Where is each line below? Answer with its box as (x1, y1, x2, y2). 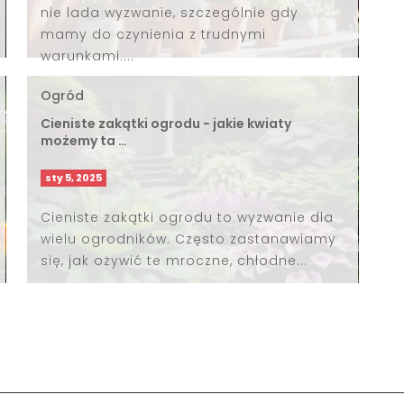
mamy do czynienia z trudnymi (40, 24, 266, 43)
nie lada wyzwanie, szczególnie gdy (40, 3, 298, 22)
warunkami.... (40, 46, 134, 65)
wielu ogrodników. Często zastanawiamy (40, 229, 336, 248)
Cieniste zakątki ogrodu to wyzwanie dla (40, 207, 334, 226)
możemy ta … (40, 131, 127, 150)
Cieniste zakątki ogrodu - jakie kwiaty (40, 114, 291, 133)
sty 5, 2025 (44, 170, 102, 186)
